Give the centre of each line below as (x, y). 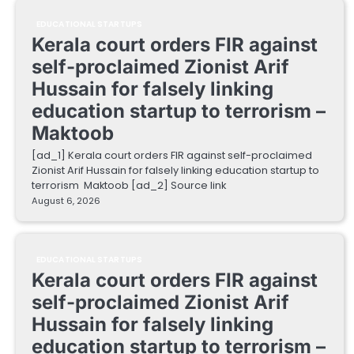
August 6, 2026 (66, 201)
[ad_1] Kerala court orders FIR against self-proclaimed (172, 156)
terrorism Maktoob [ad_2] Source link (129, 186)
